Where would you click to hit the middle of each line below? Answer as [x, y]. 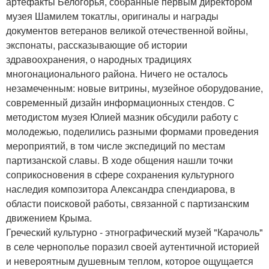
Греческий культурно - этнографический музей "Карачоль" [134, 232]
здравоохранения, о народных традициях [99, 59]
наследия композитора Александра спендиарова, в [121, 189]
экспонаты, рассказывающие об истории [97, 45]
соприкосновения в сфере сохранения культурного [120, 175]
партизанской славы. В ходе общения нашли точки [119, 160]
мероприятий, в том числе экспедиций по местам [116, 146]
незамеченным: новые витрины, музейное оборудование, [134, 88]
